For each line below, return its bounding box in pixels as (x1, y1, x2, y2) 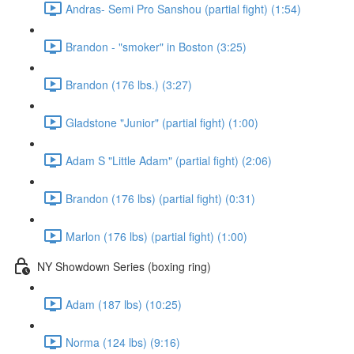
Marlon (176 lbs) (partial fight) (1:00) (66, 228, 247, 244)
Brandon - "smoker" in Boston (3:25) (66, 38, 247, 55)
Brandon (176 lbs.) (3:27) (66, 76, 192, 92)
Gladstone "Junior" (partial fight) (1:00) (66, 114, 258, 130)
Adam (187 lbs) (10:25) (66, 296, 182, 312)
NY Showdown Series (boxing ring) (37, 258, 211, 274)
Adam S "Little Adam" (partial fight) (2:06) (66, 152, 272, 168)
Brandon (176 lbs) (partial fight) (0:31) (66, 190, 255, 206)
